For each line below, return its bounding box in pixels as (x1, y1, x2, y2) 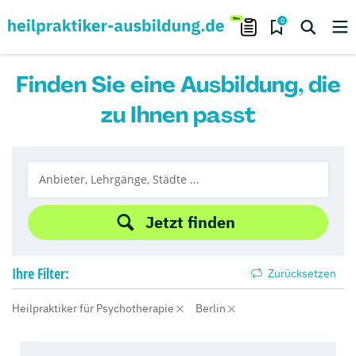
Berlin (195, 301, 228, 315)
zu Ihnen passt (100, 100, 256, 130)
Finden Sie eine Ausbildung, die (15, 70, 341, 99)
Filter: (37, 264, 69, 283)
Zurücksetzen (265, 266, 336, 281)
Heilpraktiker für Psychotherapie (12, 301, 176, 315)
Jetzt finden (145, 211, 235, 233)
